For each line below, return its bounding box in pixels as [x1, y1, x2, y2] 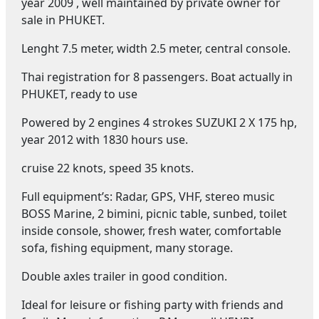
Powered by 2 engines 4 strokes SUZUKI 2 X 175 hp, [21, 115, 297, 131]
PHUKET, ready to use [21, 86, 137, 103]
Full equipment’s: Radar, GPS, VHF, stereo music [21, 189, 275, 205]
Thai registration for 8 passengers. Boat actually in [21, 69, 293, 85]
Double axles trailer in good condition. [21, 268, 227, 285]
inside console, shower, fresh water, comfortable [21, 223, 281, 239]
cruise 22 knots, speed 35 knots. [21, 160, 194, 177]
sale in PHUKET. [21, 12, 105, 28]
